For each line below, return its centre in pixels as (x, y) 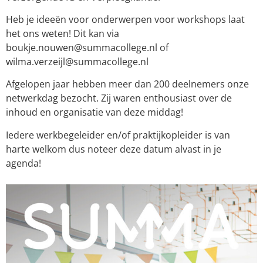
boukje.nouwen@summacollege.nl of (87, 48)
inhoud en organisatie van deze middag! (95, 112)
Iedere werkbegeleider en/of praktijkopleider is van (118, 135)
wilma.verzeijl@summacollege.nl (77, 62)
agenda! (23, 163)
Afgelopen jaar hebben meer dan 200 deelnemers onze (127, 84)
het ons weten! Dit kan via (63, 33)
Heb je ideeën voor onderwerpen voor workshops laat (125, 19)
